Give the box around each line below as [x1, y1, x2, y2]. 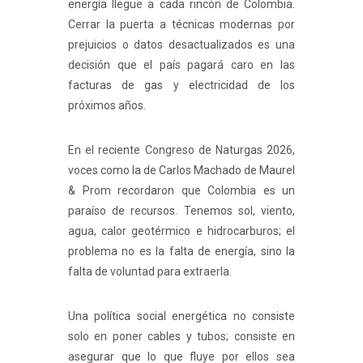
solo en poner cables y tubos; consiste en [68, 330, 295, 344]
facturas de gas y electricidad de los [68, 79, 295, 92]
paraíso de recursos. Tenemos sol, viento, [68, 204, 295, 218]
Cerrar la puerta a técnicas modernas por [68, 18, 295, 32]
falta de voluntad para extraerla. [68, 265, 232, 279]
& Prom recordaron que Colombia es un [68, 184, 295, 198]
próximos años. [68, 99, 146, 113]
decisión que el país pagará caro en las [68, 58, 295, 72]
